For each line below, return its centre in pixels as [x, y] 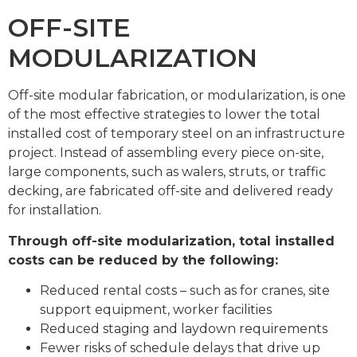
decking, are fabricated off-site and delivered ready [171, 191]
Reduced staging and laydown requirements [184, 329]
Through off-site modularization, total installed [171, 241]
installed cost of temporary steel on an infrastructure [177, 134]
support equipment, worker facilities [156, 310]
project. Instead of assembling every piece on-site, [166, 153]
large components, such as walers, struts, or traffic [167, 172]
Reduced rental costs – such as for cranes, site [185, 291]
